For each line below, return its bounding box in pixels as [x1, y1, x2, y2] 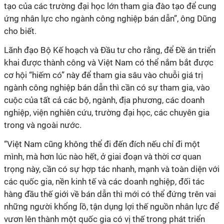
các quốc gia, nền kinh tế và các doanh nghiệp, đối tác [4, 176, 204, 186]
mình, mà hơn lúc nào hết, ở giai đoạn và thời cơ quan [4, 151, 201, 161]
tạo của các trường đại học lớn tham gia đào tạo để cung [4, 1, 216, 11]
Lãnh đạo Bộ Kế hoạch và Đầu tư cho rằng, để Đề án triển [4, 45, 215, 55]
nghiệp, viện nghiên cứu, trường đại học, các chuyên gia [4, 107, 209, 117]
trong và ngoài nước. [4, 120, 81, 130]
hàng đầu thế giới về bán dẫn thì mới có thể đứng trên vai [4, 189, 216, 199]
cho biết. [4, 26, 36, 36]
